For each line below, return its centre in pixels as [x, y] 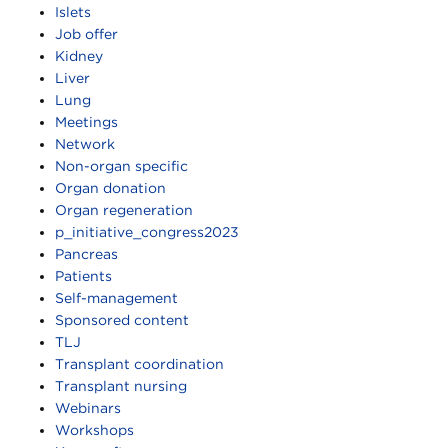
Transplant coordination [139, 364]
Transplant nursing [121, 386]
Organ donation [110, 188]
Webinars [88, 408]
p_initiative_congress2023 [147, 232]
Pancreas [86, 254]
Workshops [94, 430]
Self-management [116, 298]
